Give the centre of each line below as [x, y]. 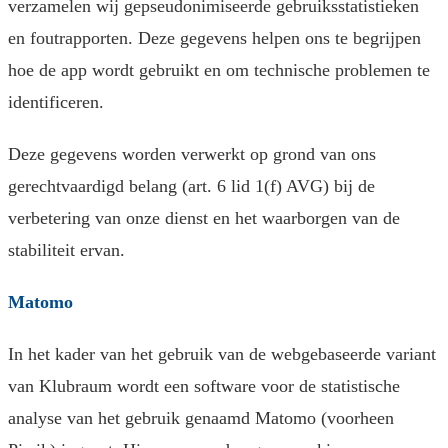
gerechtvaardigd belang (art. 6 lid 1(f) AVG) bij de [191, 186]
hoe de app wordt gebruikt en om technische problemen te [219, 70]
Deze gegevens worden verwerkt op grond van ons [192, 154]
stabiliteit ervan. [66, 250]
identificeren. [56, 102]
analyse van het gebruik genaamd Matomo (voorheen [201, 418]
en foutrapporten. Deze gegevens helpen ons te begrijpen [214, 38]
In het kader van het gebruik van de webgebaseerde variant [222, 354]
